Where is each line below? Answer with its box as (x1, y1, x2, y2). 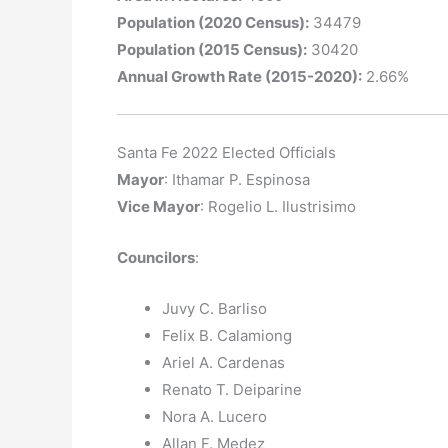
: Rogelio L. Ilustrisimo (200, 197, 356, 216)
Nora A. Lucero (162, 407, 267, 426)
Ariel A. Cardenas (162, 353, 285, 372)
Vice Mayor (117, 197, 200, 216)
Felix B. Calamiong (162, 326, 292, 345)
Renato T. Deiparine (162, 380, 302, 399)
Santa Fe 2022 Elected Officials (117, 143, 336, 162)
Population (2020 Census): (117, 13, 309, 32)
